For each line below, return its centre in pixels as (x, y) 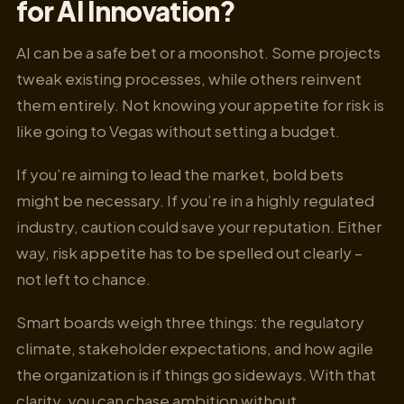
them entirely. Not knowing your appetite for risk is (200, 105)
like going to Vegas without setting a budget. (178, 131)
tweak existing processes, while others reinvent (189, 79)
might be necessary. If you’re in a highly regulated (195, 201)
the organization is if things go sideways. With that (196, 375)
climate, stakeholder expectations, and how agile (195, 349)
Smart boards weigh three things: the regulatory (190, 322)
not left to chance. (83, 279)
